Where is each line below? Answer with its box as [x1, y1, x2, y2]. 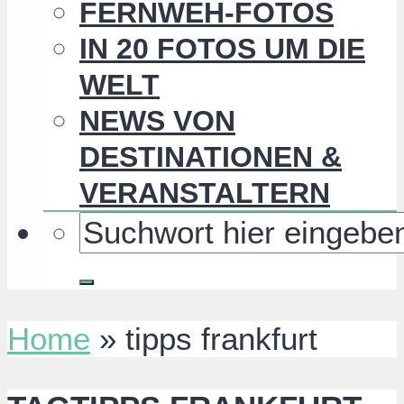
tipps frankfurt [125, 321, 317, 357]
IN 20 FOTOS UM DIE [79, 32, 365, 66]
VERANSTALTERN [79, 177, 330, 210]
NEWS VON [79, 105, 235, 138]
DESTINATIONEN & [79, 141, 342, 174]
